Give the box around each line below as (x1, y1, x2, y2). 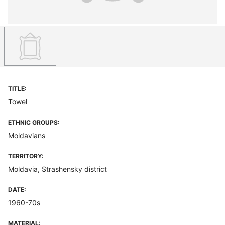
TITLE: (8, 85, 27, 92)
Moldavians (8, 131, 45, 140)
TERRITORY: (8, 152, 44, 160)
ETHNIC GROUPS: (8, 119, 60, 126)
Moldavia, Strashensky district (8, 165, 107, 173)
